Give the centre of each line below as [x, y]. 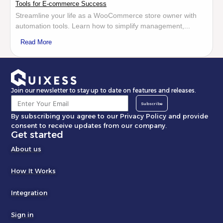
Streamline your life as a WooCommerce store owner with [106, 15]
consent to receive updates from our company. [89, 125]
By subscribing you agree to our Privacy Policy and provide [110, 116]
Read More [36, 42]
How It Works [33, 171]
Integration [29, 193]
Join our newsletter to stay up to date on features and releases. [104, 90]
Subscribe [152, 103]
